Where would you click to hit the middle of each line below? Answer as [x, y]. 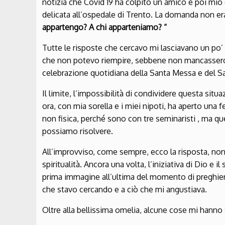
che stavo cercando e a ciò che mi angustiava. [125, 189]
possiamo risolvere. [78, 131]
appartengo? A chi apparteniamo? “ [104, 27]
